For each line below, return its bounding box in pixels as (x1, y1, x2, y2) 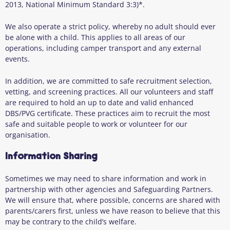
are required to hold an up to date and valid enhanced (5, 97, 194, 107)
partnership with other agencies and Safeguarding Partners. (5, 184, 213, 194)
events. (5, 53, 30, 64)
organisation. (5, 129, 50, 140)
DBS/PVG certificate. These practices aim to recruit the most (5, 108, 210, 118)
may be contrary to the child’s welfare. (5, 216, 137, 226)
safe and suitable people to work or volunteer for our (5, 119, 187, 129)
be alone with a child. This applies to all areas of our (5, 32, 185, 42)
